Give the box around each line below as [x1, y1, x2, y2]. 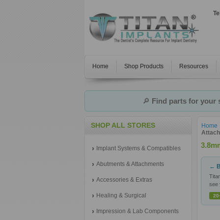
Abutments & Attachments [96, 161, 164, 167]
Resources [179, 63, 208, 70]
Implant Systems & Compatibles [96, 145, 181, 152]
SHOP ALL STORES [91, 121, 155, 129]
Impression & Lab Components [96, 208, 179, 215]
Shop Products [124, 63, 164, 70]
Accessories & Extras [96, 176, 152, 183]
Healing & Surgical [96, 192, 146, 199]
